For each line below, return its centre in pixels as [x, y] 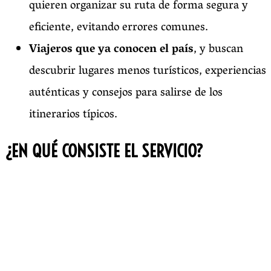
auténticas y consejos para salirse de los [126, 93]
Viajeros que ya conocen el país [111, 50]
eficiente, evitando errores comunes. [119, 28]
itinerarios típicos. [73, 115]
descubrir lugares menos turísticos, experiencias [148, 72]
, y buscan [218, 50]
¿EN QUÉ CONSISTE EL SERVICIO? [104, 151]
